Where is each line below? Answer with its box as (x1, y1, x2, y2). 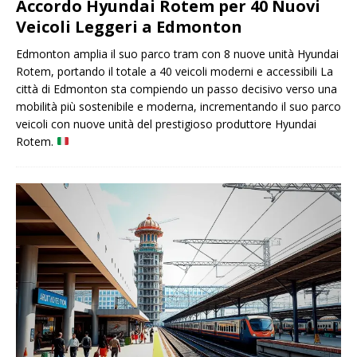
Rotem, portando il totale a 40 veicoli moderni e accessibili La (16, 63, 333, 79)
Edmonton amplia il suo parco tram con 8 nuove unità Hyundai (16, 45, 339, 61)
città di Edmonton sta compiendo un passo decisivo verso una (16, 80, 337, 96)
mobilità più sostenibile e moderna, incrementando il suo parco (16, 98, 341, 114)
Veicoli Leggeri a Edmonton (16, 15, 242, 37)
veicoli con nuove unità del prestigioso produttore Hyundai (16, 116, 316, 131)
